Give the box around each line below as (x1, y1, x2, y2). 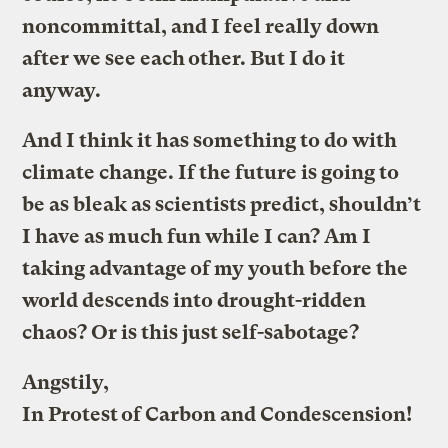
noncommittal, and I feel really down (22, 14, 380, 38)
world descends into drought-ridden (22, 288, 367, 312)
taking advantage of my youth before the (22, 256, 409, 280)
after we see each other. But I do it (22, 46, 346, 70)
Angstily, (22, 370, 110, 394)
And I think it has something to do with (22, 128, 398, 152)
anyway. (22, 78, 102, 102)
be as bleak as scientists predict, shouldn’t (22, 192, 422, 216)
